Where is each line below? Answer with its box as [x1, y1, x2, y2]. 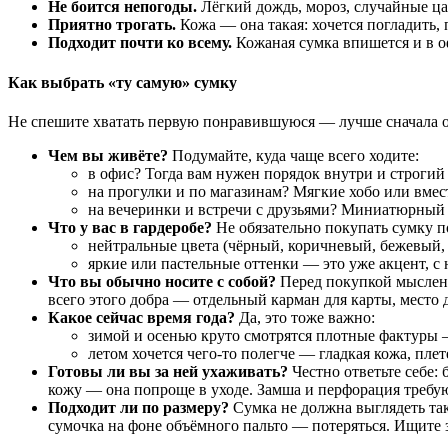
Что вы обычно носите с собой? [48, 272, 276, 290]
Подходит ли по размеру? [48, 398, 229, 416]
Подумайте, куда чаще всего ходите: [168, 146, 419, 164]
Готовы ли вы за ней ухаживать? [48, 362, 288, 380]
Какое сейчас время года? [48, 308, 235, 326]
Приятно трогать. [48, 16, 176, 34]
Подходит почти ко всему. [48, 34, 232, 52]
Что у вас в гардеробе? [48, 218, 212, 236]
